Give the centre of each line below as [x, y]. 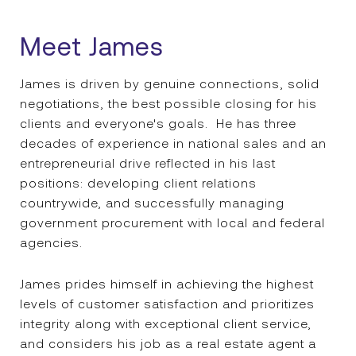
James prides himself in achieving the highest [167, 284]
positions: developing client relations [138, 183]
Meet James [92, 46]
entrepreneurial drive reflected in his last [148, 163]
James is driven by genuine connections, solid [170, 83]
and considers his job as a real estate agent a [168, 343]
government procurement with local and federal [172, 222]
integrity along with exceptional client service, [166, 323]
